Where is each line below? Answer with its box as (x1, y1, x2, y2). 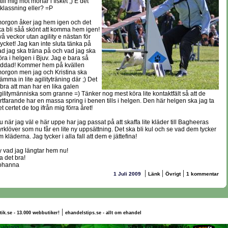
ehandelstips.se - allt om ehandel (65, 210, 141, 215)
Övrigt (165, 171, 181, 177)
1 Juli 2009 (113, 171, 142, 177)
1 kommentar (186, 171, 219, 177)
